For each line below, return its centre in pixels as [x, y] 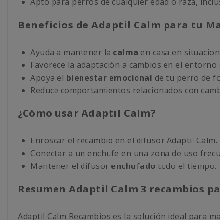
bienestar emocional [109, 77]
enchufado [133, 166]
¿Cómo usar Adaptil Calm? [87, 113]
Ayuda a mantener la [72, 52]
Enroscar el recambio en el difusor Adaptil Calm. [124, 140]
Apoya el [48, 77]
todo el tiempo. [186, 166]
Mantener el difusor [71, 166]
